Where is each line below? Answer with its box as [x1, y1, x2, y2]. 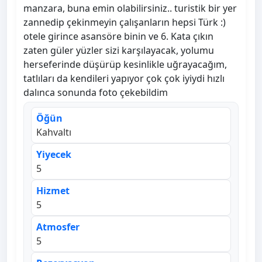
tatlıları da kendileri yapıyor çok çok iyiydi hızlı [23, 72, 225, 85]
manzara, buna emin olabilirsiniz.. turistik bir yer [23, 2, 237, 15]
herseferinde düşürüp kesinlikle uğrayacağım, [23, 58, 227, 71]
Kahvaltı [36, 126, 71, 139]
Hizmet [36, 184, 70, 198]
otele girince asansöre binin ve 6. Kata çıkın [23, 30, 213, 43]
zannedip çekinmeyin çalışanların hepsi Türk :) [23, 16, 226, 29]
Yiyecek [36, 148, 71, 161]
